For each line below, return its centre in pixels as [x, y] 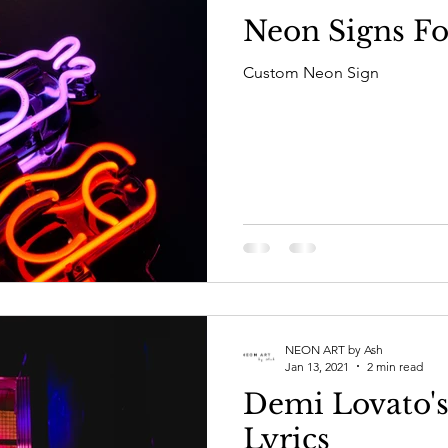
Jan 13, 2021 [317, 366]
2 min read [395, 366]
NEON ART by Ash [334, 349]
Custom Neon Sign [311, 72]
